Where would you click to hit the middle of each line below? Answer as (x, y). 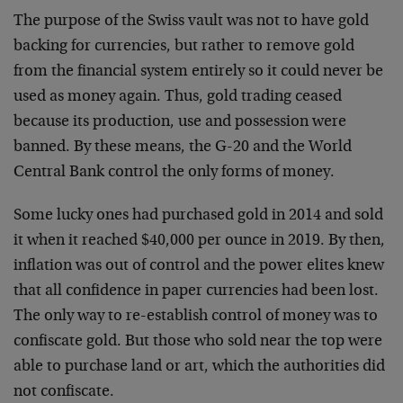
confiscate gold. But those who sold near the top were (198, 341)
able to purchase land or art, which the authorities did (199, 367)
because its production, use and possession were (180, 122)
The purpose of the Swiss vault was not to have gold (191, 21)
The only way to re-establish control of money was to (196, 316)
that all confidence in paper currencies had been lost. (196, 291)
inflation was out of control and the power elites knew (199, 266)
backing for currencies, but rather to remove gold (184, 46)
